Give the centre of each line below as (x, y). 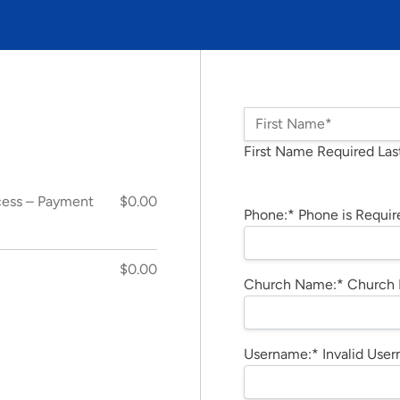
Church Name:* (296, 284)
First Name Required (309, 151)
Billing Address (290, 185)
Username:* (281, 354)
